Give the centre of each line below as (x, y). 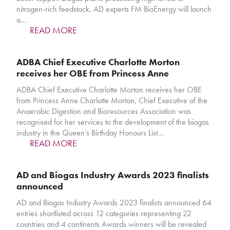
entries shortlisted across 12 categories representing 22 (104, 214)
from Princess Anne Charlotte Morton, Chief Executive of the (112, 101)
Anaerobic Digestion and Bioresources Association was (104, 111)
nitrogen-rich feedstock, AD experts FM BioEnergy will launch (114, 9)
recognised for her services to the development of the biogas (113, 122)
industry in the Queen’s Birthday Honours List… (90, 133)
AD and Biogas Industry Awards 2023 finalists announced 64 (114, 203)
